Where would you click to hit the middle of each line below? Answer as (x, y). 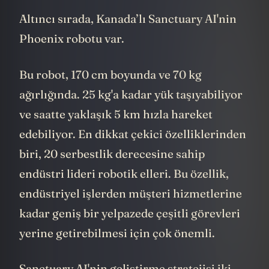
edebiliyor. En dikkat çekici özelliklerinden (133, 152)
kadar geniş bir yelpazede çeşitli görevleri (130, 231)
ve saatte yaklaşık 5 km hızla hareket (116, 132)
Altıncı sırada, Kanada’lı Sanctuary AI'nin (128, 37)
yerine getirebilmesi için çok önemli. (117, 251)
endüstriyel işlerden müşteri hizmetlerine (131, 211)
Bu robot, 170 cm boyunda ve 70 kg (110, 92)
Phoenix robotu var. (73, 57)
